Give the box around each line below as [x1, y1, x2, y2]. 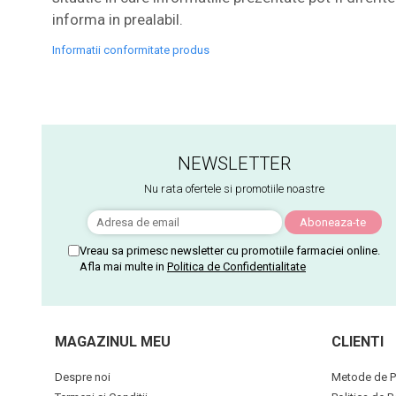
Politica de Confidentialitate [167, 259, 306, 273]
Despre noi [55, 369, 110, 384]
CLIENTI [331, 332, 384, 350]
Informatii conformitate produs [51, 42, 209, 57]
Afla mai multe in [80, 259, 167, 273]
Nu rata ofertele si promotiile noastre [144, 181, 325, 195]
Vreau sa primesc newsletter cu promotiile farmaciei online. [80, 243, 380, 257]
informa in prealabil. [51, 10, 187, 28]
